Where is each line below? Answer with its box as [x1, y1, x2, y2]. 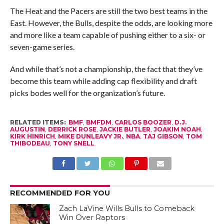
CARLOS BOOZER [114, 118, 171, 126]
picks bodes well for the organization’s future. [9, 88, 165, 97]
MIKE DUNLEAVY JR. [57, 132, 123, 140]
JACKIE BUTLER [99, 125, 150, 133]
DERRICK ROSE [47, 125, 96, 133]
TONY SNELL [52, 139, 94, 147]
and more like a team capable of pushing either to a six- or [9, 30, 205, 39]
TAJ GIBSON [142, 132, 183, 140]
